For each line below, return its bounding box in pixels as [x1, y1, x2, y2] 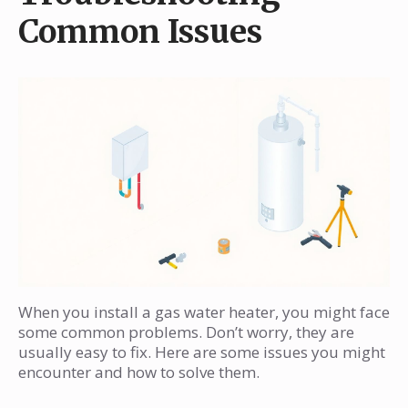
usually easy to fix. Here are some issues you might [18, 342, 385, 363]
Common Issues [18, 12, 262, 53]
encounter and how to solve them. [18, 362, 260, 383]
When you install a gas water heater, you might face [18, 301, 390, 323]
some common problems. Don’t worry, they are [18, 321, 354, 343]
